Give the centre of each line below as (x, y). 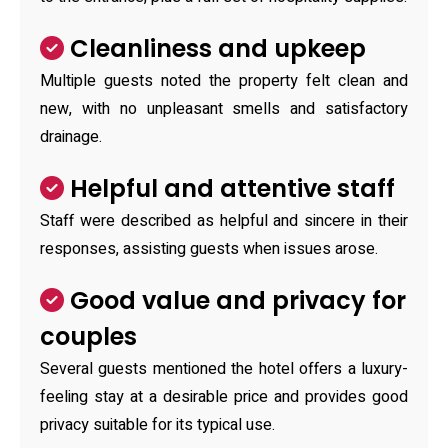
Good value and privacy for (235, 300)
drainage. (71, 137)
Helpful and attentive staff (229, 188)
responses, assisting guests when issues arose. (209, 249)
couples (88, 336)
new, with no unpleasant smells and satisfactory (224, 109)
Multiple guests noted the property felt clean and (224, 81)
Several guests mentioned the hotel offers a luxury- (224, 369)
